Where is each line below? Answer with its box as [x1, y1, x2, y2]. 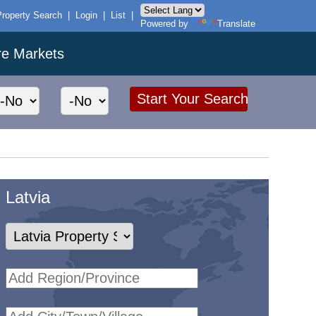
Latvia [5, 188, 50, 207]
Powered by [140, 18, 191, 30]
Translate [217, 18, 255, 30]
